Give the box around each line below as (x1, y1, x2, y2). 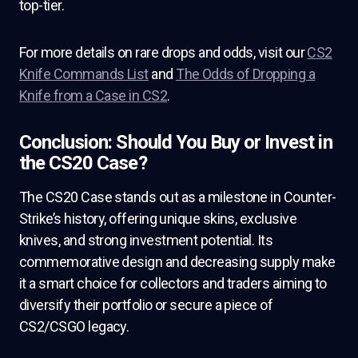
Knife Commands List (19, 66, 149, 82)
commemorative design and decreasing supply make (19, 253, 336, 270)
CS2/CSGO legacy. (19, 318, 129, 335)
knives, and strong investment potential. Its (19, 232, 273, 249)
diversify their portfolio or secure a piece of (19, 296, 273, 313)
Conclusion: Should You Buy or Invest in (19, 131, 332, 153)
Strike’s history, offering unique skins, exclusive (19, 210, 296, 227)
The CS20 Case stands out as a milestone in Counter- (19, 189, 336, 205)
